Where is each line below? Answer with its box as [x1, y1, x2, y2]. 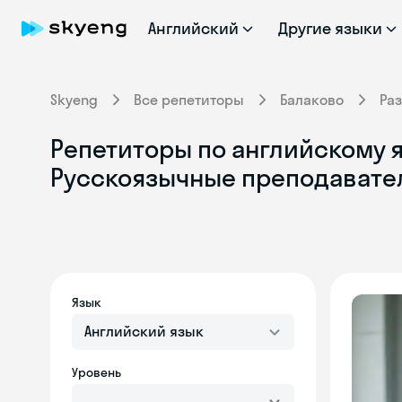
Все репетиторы [134, 91, 244, 109]
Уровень [72, 364, 121, 380]
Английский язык [84, 322, 204, 340]
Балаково [280, 91, 344, 109]
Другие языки [277, 18, 383, 39]
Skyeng [50, 91, 98, 109]
